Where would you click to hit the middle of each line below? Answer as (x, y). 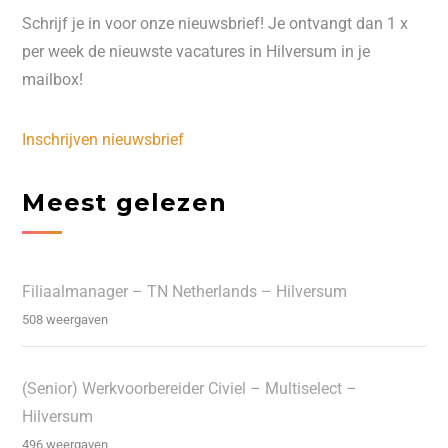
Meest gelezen (124, 203)
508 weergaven (65, 320)
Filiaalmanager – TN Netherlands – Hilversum (185, 292)
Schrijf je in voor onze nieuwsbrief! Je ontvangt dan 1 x (215, 24)
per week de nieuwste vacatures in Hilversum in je (196, 52)
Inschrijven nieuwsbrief (103, 140)
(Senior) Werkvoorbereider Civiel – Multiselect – (190, 389)
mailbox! (53, 80)
